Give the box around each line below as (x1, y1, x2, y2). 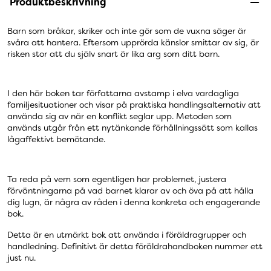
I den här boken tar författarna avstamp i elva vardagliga (7, 88, 239, 99)
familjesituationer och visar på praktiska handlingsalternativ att (7, 99, 261, 111)
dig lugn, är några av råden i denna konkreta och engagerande (7, 196, 260, 207)
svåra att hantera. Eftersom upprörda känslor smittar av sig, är (7, 37, 259, 48)
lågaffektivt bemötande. (7, 134, 105, 145)
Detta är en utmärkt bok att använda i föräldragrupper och (7, 229, 246, 240)
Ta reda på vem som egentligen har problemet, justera (7, 173, 226, 184)
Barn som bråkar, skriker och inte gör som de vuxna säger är (7, 25, 246, 37)
